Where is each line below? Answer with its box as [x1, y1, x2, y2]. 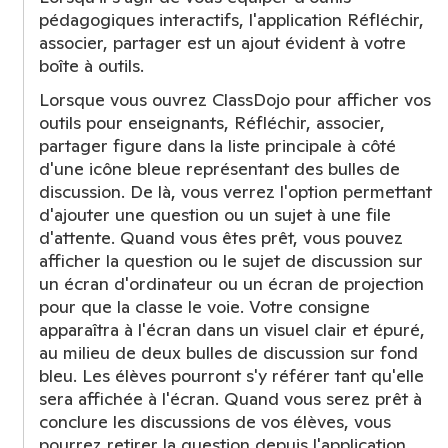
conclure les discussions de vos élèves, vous [39, 410, 391, 433]
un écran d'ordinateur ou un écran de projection [39, 272, 424, 295]
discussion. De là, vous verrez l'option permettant [39, 180, 432, 203]
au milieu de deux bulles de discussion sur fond [39, 341, 418, 364]
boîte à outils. [39, 54, 144, 77]
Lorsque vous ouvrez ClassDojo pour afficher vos [39, 88, 431, 111]
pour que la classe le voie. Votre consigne [39, 295, 370, 318]
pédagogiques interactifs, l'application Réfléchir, [39, 8, 424, 31]
